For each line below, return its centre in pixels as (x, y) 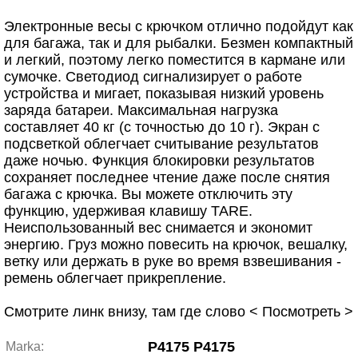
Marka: (25, 346)
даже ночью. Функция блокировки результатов (159, 161)
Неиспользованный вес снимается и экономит (158, 228)
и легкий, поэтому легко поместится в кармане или (175, 60)
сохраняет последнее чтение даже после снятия (167, 177)
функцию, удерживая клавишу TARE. (128, 211)
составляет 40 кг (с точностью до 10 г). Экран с (162, 127)
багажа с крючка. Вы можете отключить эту (148, 194)
